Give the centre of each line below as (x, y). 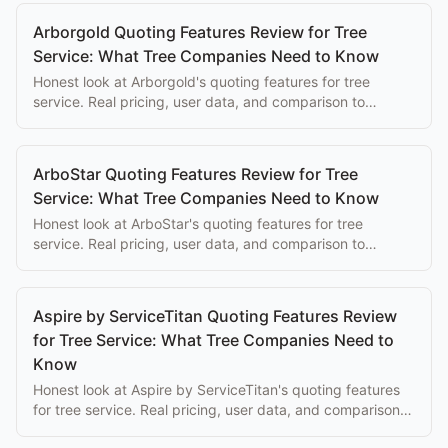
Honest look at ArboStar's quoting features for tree (198, 223)
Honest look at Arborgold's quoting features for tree (201, 81)
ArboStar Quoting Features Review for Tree (195, 173)
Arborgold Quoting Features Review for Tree (200, 31)
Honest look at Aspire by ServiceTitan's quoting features (216, 389)
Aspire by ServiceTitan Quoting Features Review (215, 315)
